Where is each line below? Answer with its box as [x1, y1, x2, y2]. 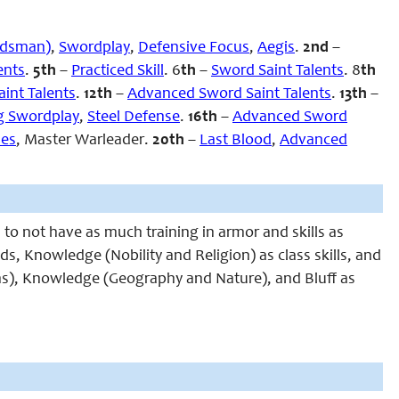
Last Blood [199, 133, 272, 149]
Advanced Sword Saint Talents [127, 86, 331, 102]
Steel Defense [87, 110, 180, 126]
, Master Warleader [16, 133, 144, 149]
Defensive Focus [138, 40, 249, 56]
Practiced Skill [71, 63, 164, 79]
